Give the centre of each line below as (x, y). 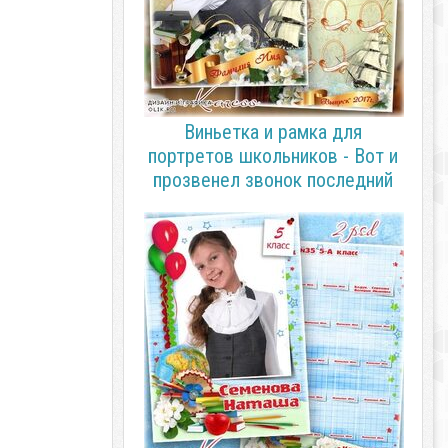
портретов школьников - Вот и (273, 156)
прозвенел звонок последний (273, 180)
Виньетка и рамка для (273, 132)
